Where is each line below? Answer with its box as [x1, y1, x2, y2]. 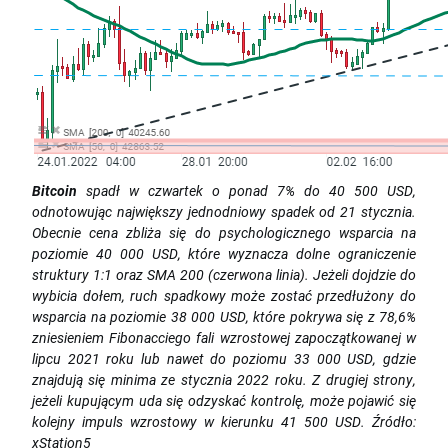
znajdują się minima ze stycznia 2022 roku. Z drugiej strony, [32, 370, 416, 390]
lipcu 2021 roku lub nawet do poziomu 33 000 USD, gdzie [32, 349, 416, 369]
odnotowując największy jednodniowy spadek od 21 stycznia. [32, 202, 416, 222]
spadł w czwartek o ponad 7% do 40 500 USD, [77, 181, 416, 201]
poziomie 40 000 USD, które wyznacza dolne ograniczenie [32, 244, 416, 264]
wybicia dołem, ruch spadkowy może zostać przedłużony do [32, 286, 416, 306]
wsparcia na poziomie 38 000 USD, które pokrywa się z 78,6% [32, 307, 416, 327]
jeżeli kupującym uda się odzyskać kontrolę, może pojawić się [32, 391, 416, 411]
